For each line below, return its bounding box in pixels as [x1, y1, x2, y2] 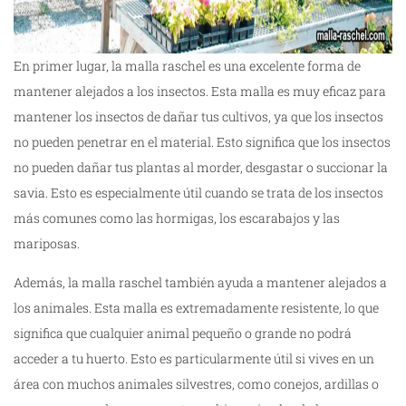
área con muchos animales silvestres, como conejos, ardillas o [14, 375, 379, 393]
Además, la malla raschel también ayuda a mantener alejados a [14, 274, 387, 292]
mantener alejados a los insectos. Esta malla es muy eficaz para [14, 82, 386, 101]
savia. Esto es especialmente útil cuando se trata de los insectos [14, 184, 383, 202]
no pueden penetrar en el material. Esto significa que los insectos [14, 133, 391, 151]
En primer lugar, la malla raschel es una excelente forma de [14, 57, 361, 75]
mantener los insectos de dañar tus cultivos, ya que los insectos [14, 108, 383, 126]
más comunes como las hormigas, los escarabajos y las [14, 209, 340, 227]
